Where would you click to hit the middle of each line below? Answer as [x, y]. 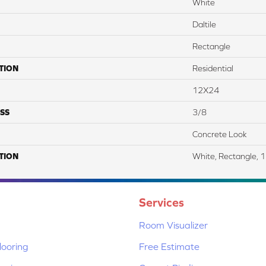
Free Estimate [169, 246]
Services [161, 202]
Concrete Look [220, 134]
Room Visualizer [173, 225]
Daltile [204, 24]
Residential [213, 68]
